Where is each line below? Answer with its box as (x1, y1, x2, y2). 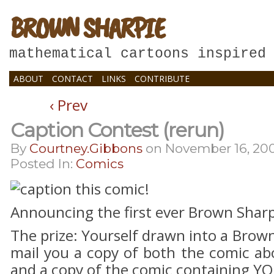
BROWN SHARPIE (10, 9, 164, 46)
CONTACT (52, 73, 93, 84)
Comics (76, 156, 124, 171)
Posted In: (10, 156, 76, 171)
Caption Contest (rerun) (10, 118, 224, 142)
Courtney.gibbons (29, 141, 143, 156)
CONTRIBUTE (135, 73, 190, 84)
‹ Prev (50, 95, 87, 115)
